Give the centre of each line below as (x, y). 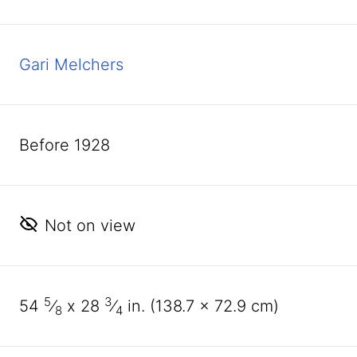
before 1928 (70, 145)
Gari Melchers (71, 65)
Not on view (90, 226)
